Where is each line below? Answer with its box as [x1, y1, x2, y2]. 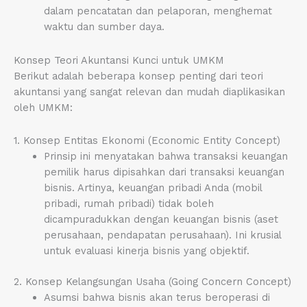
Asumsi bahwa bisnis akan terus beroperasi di [43, 291, 270, 304]
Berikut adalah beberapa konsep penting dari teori [14, 69, 263, 82]
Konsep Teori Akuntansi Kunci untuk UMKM [14, 53, 224, 66]
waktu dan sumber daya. [43, 21, 164, 34]
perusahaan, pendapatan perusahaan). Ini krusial [43, 229, 281, 242]
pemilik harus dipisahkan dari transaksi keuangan [43, 166, 284, 179]
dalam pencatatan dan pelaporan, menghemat [43, 5, 272, 18]
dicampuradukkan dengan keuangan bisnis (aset [43, 213, 278, 226]
